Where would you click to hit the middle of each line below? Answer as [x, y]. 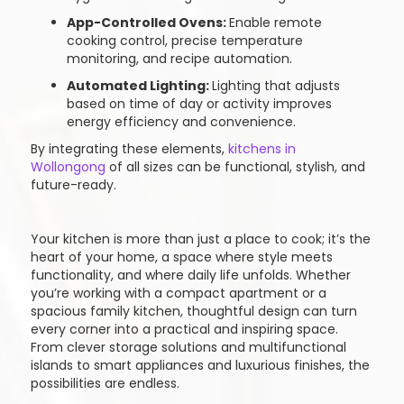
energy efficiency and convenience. [181, 122]
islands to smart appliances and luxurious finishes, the [200, 365]
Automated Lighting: [139, 86]
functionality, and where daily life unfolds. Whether [190, 275]
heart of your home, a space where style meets [181, 257]
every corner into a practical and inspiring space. [184, 329]
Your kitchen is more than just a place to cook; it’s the [200, 239]
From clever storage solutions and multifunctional [188, 347]
